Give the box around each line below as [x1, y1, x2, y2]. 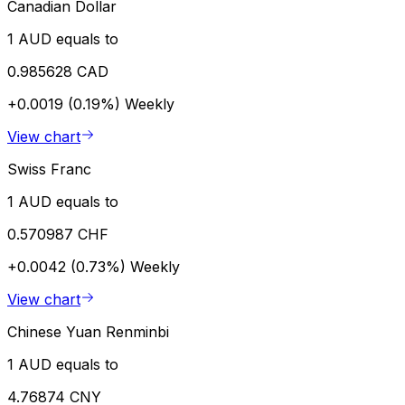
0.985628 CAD [7, 62, 108, 81]
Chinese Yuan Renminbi [7, 323, 169, 342]
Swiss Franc [7, 160, 91, 179]
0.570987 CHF [7, 225, 108, 244]
